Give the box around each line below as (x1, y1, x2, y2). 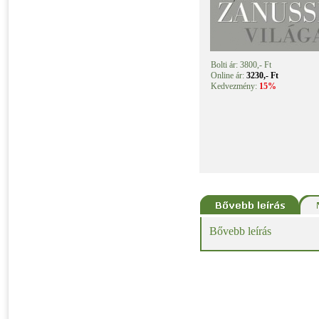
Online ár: (211, 70, 244, 80)
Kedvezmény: (211, 81, 257, 91)
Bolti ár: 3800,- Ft (211, 60, 271, 70)
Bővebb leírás (209, 225, 271, 237)
